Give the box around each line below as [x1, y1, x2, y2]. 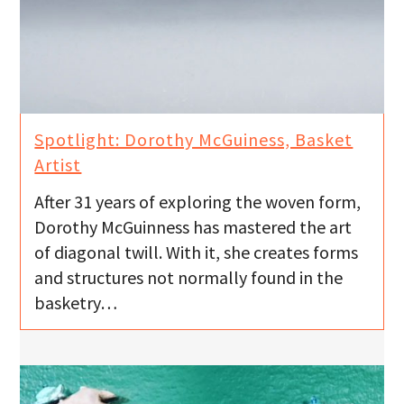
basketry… [34, 290, 118, 314]
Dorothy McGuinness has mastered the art [34, 215, 353, 238]
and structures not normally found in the [34, 265, 344, 289]
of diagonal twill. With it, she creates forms [34, 240, 359, 263]
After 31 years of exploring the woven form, [34, 189, 362, 213]
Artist [34, 153, 82, 177]
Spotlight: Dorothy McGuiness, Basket [34, 128, 353, 151]
